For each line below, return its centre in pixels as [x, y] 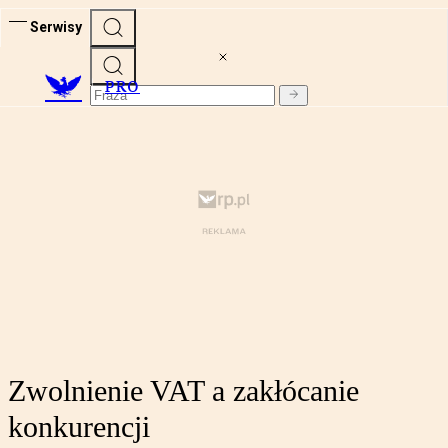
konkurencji [79, 427]
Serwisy [56, 26]
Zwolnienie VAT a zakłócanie [183, 391]
